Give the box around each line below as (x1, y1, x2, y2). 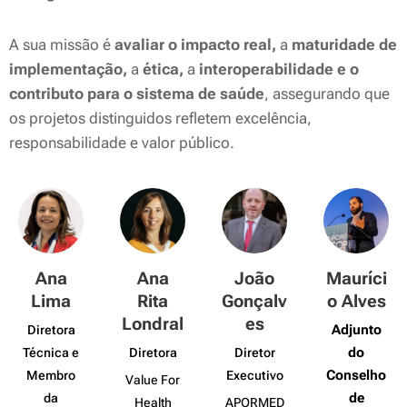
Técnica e (23, 345, 79, 361)
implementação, (9, 60, 131, 78)
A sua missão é (9, 35, 114, 54)
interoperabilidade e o (195, 60, 359, 78)
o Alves (326, 291, 386, 312)
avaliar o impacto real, (114, 35, 276, 54)
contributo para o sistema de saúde (9, 84, 264, 103)
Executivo (225, 368, 283, 383)
